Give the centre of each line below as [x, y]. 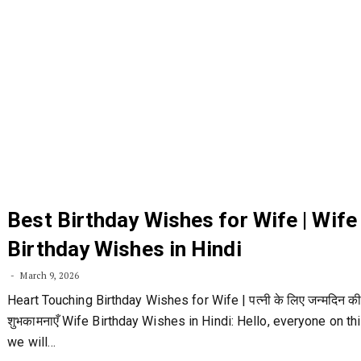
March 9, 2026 [48, 276]
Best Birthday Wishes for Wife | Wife [182, 220]
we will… [32, 342]
